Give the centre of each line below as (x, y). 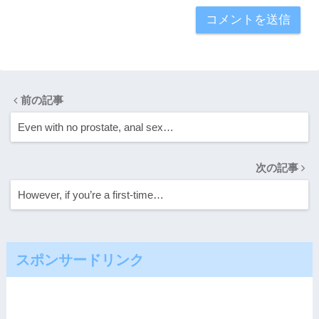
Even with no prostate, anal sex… (96, 127)
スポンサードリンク (79, 260)
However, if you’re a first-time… (91, 195)
